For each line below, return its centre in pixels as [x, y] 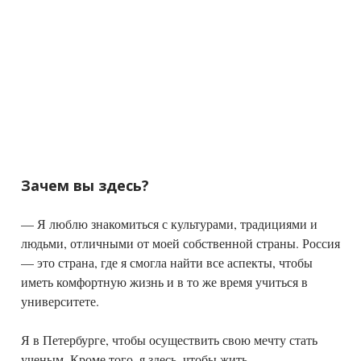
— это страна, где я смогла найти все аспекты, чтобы [167, 262]
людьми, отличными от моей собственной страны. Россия [180, 243]
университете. [60, 301]
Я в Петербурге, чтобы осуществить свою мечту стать [169, 339]
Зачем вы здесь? [85, 185]
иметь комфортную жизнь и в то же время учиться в [164, 281]
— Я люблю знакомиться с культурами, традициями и [169, 223]
